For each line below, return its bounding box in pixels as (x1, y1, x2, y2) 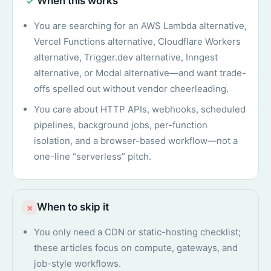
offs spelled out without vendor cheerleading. (34, 83, 229, 95)
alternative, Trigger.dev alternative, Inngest (34, 51, 218, 64)
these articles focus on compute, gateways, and (34, 242, 238, 254)
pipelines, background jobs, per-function (34, 119, 208, 131)
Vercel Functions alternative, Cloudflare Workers (34, 36, 241, 48)
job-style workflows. (34, 258, 122, 270)
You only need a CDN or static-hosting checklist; (34, 226, 241, 238)
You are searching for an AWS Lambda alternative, (34, 20, 247, 32)
